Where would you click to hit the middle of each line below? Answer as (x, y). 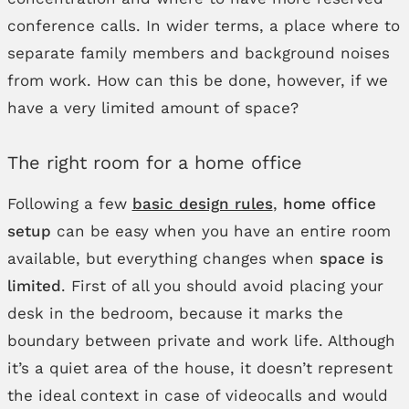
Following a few (69, 204)
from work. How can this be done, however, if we (197, 80)
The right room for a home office (154, 163)
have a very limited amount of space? (152, 108)
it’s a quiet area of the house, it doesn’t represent (199, 368)
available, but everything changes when (163, 258)
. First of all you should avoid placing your (222, 286)
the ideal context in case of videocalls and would (197, 395)
